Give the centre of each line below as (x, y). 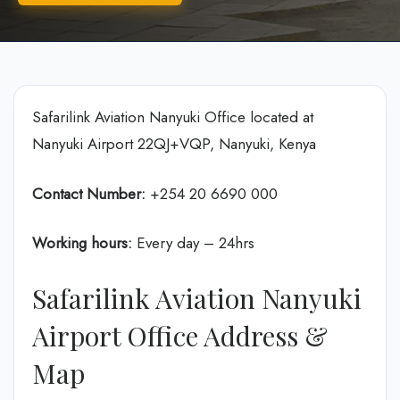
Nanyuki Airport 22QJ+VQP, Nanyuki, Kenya (174, 144)
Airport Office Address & (180, 335)
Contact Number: (89, 193)
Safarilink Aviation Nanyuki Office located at (173, 117)
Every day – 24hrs (193, 243)
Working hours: (82, 243)
